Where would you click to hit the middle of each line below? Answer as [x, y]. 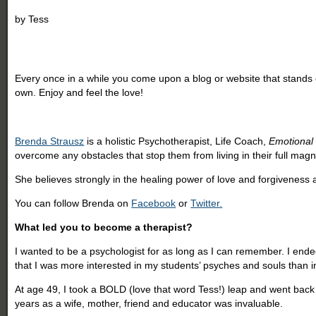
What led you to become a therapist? [104, 227]
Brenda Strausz [50, 141]
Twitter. [207, 203]
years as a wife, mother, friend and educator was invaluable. [149, 303]
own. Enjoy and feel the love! [79, 92]
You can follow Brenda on [73, 203]
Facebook [154, 203]
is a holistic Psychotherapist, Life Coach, [177, 141]
